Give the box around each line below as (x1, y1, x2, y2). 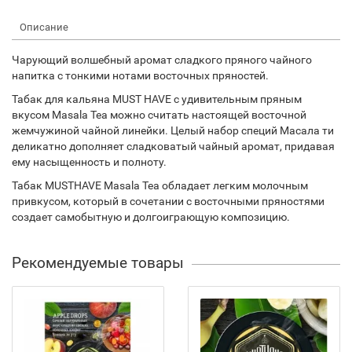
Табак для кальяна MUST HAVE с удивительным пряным (12, 93, 302, 105)
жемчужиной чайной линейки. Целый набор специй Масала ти (12, 124, 334, 137)
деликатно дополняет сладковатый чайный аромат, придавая (12, 140, 335, 152)
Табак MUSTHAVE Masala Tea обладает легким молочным (12, 179, 308, 192)
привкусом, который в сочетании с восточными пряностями (12, 195, 324, 207)
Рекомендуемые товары (12, 254, 184, 272)
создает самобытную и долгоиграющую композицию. (12, 211, 290, 223)
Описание (20, 21, 68, 33)
